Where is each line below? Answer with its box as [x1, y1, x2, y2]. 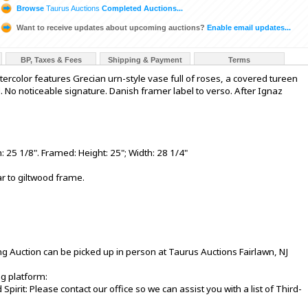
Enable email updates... [205, 23, 291, 32]
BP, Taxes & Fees [20, 56, 82, 65]
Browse [14, 3, 46, 12]
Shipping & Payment [108, 56, 182, 65]
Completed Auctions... [100, 3, 183, 12]
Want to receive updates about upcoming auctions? [16, 23, 205, 32]
